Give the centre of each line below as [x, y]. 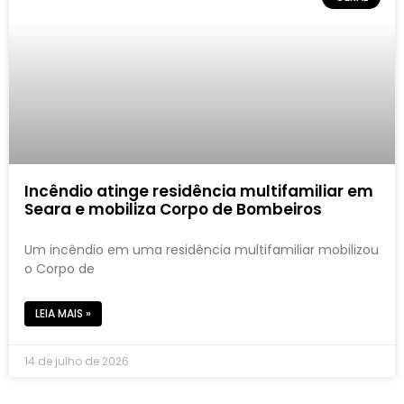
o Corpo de [60, 268]
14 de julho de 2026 [77, 361]
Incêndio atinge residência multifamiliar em [199, 191]
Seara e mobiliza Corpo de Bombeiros [173, 209]
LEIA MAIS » [63, 313]
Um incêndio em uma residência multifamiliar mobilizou [202, 249]
